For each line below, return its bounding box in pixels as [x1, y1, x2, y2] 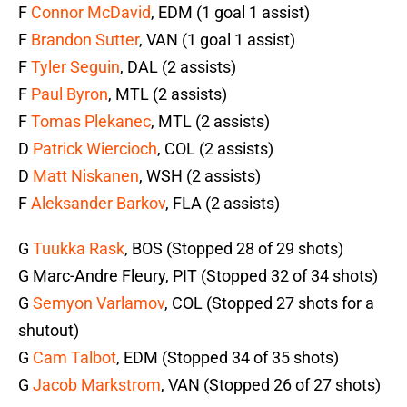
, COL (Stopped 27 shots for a [164, 293, 374, 313]
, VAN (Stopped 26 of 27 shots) [161, 375, 381, 395]
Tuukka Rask [33, 239, 124, 259]
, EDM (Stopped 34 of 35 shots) [116, 348, 339, 368]
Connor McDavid [31, 3, 151, 23]
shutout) [18, 321, 79, 341]
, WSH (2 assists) [139, 166, 261, 186]
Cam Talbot [33, 348, 116, 368]
